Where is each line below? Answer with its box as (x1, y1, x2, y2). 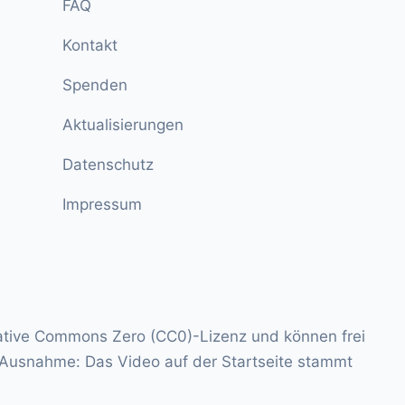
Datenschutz (62, 155, 155, 174)
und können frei (247, 327, 365, 346)
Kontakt (62, 36, 118, 55)
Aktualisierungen (62, 116, 184, 135)
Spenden (62, 76, 128, 95)
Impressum (62, 195, 143, 214)
